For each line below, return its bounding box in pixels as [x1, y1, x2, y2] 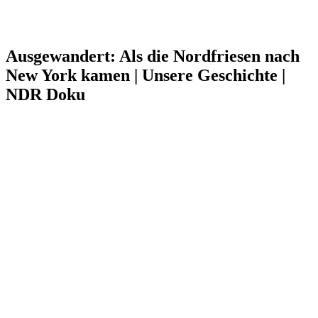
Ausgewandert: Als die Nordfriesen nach [6, 46, 300, 65]
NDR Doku [6, 84, 85, 104]
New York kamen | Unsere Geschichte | [6, 65, 285, 84]
